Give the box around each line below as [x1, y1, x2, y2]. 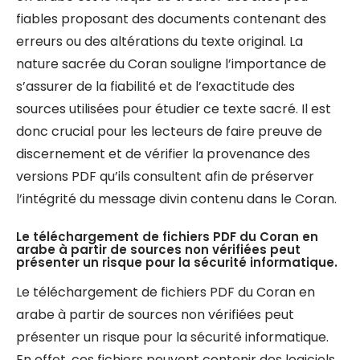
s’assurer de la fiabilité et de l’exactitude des [16, 77, 295, 96]
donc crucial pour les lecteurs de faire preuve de [16, 122, 322, 141]
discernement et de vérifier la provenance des [16, 145, 310, 163]
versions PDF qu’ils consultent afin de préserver [16, 167, 314, 186]
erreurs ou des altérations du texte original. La [16, 32, 303, 51]
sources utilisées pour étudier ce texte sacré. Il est [16, 100, 331, 118]
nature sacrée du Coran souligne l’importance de [16, 55, 326, 73]
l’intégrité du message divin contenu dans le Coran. [16, 190, 337, 208]
